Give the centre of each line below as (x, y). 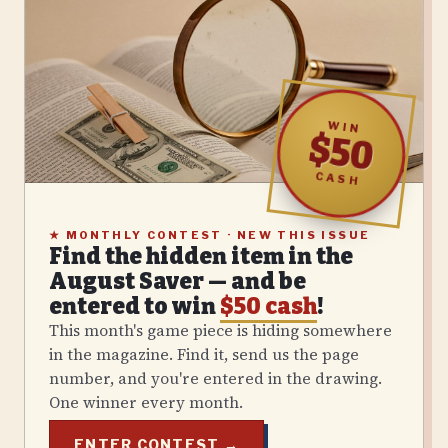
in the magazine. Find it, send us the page (204, 354)
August (92, 281)
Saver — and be (220, 281)
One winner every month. (146, 402)
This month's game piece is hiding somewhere (220, 330)
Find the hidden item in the (201, 256)
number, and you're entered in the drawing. (215, 378)
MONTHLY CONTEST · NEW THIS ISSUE (216, 234)
